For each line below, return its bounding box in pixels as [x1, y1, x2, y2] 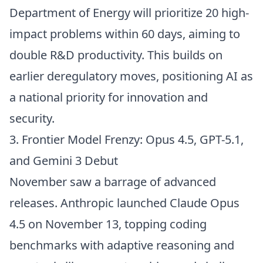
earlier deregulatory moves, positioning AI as [9, 68, 253, 84]
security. [9, 110, 55, 126]
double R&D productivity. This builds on [9, 47, 222, 63]
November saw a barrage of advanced [9, 174, 216, 190]
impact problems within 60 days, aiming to [9, 26, 240, 42]
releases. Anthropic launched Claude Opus [9, 195, 240, 211]
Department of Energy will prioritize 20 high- [9, 5, 249, 21]
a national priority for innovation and [9, 89, 208, 105]
